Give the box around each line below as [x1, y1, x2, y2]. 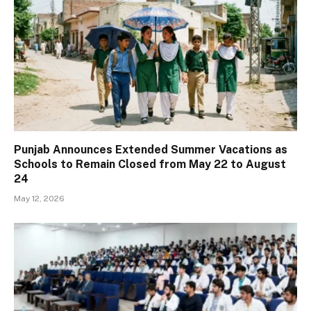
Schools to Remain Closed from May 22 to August [14, 157, 286, 171]
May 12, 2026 [14, 193, 65, 203]
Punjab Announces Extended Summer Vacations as [14, 142, 287, 156]
